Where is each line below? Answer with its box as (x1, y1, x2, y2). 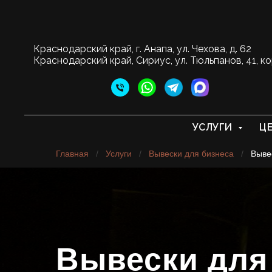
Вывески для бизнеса (149, 149, 234, 159)
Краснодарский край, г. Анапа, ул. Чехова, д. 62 (33, 43, 251, 55)
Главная (56, 149, 89, 159)
